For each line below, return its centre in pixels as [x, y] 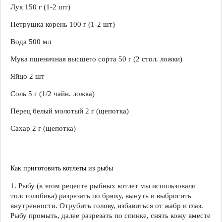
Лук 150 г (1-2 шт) [40, 7]
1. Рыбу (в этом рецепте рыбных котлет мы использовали [103, 186]
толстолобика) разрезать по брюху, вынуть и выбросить [101, 195]
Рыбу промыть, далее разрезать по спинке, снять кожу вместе [111, 215]
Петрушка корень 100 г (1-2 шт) [63, 24]
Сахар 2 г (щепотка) [43, 128]
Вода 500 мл [31, 41]
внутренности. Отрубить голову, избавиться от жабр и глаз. [107, 205]
